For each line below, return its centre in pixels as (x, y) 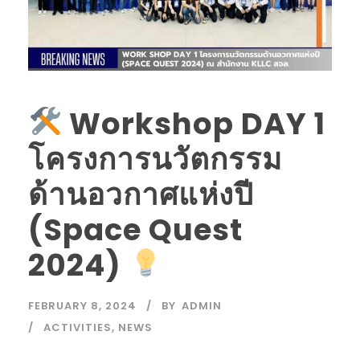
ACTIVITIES (78, 327)
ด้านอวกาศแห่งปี (141, 194)
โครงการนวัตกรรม (155, 159)
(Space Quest (135, 229)
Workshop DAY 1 (194, 123)
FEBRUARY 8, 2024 (82, 305)
